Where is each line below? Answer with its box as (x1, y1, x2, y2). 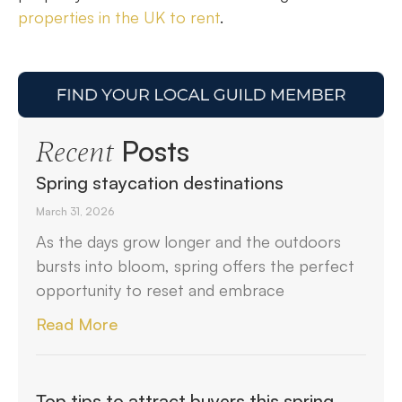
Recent (36, 135, 113, 170)
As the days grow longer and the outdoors (36, 232, 341, 252)
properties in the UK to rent (18, 6, 220, 27)
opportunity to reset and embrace (36, 280, 284, 301)
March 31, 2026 (36, 205, 114, 219)
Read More (36, 314, 118, 335)
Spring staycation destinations (36, 171, 284, 195)
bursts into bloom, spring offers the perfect (36, 256, 354, 276)
